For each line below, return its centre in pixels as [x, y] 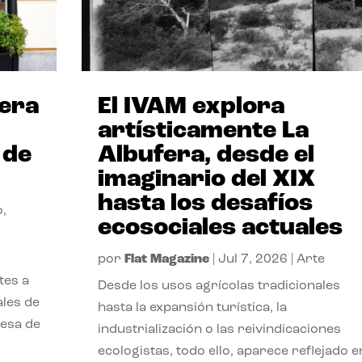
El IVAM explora [191, 107]
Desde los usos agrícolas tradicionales [219, 286]
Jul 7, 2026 [253, 259]
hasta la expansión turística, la [192, 307]
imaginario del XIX [206, 179]
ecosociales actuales [220, 228]
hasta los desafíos [205, 204]
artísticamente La [203, 131]
